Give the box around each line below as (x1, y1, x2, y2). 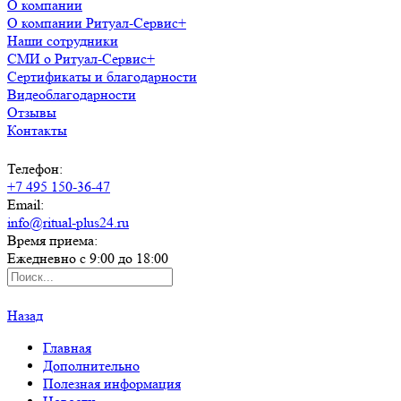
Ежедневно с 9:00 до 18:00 (7, 250, 168, 267)
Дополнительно (43, 357, 140, 374)
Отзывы (7, 104, 56, 121)
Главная (43, 339, 91, 356)
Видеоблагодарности (7, 86, 136, 103)
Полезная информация (43, 375, 181, 392)
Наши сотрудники (7, 32, 118, 49)
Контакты (7, 122, 67, 139)
